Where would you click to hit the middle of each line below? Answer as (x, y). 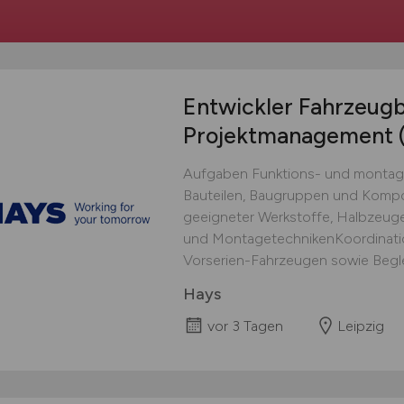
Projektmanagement (290, 136)
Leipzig (360, 326)
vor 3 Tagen (245, 326)
